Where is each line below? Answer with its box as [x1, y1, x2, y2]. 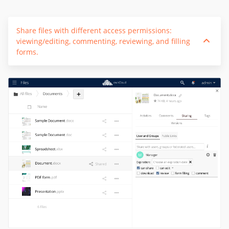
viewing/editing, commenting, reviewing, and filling [16, 36, 190, 46]
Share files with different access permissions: [16, 25, 172, 35]
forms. [16, 47, 38, 57]
